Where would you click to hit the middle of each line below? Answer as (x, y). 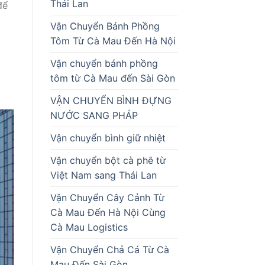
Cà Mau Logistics (90, 227)
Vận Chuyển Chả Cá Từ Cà (109, 249)
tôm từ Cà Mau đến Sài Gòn (114, 78)
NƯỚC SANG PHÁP (94, 115)
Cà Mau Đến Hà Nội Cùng (108, 212)
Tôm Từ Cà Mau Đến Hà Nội (113, 41)
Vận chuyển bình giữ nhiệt (108, 138)
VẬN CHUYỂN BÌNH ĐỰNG (111, 100)
